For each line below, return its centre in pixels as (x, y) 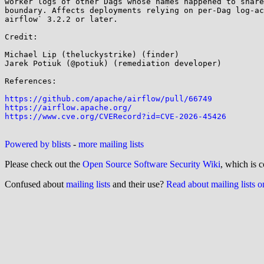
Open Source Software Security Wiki (151, 164)
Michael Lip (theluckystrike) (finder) (92, 55)
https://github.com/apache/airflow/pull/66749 (108, 99)
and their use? (138, 184)
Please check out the (44, 164)
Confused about (35, 184)
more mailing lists (111, 144)
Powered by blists (38, 144)
